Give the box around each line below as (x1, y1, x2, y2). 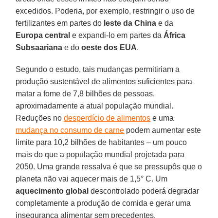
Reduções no (16, 113, 64, 122)
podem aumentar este (124, 126, 201, 134)
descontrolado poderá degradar (89, 186, 200, 195)
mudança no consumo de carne (16, 126, 125, 134)
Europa (16, 31, 43, 39)
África (163, 31, 186, 39)
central (45, 31, 71, 39)
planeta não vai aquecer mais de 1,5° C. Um (16, 174, 168, 183)
